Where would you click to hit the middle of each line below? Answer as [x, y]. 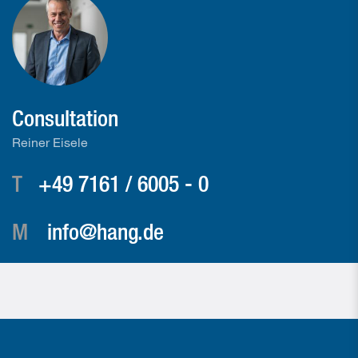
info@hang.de [105, 231]
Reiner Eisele [50, 142]
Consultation [65, 117]
